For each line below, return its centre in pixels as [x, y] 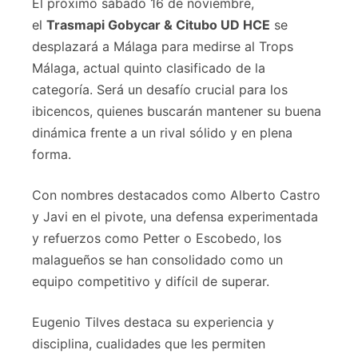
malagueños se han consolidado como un [157, 259]
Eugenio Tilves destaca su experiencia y [153, 322]
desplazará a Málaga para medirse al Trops [163, 46]
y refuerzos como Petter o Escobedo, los [157, 238]
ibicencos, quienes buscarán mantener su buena [177, 111]
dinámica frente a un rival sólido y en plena [162, 132]
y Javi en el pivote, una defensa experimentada [175, 216]
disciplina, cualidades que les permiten [149, 343]
